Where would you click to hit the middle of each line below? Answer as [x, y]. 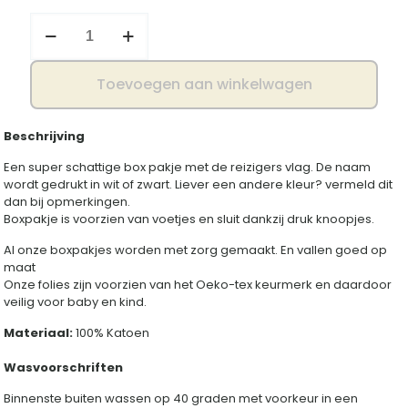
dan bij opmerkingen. [67, 202]
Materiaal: [39, 333]
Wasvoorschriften [64, 368]
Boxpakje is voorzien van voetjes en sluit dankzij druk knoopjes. [189, 219]
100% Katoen [112, 333]
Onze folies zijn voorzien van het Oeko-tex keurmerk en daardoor [198, 285]
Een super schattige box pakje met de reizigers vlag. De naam [188, 168]
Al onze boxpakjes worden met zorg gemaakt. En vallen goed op [196, 250]
